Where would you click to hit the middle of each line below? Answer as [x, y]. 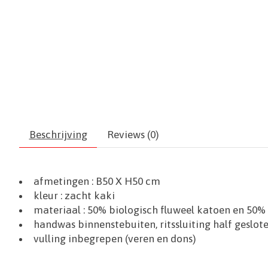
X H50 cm [136, 182]
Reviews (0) [133, 135]
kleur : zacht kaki [74, 196]
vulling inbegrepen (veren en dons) [115, 239]
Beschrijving [58, 135]
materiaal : [59, 210]
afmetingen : [63, 182]
